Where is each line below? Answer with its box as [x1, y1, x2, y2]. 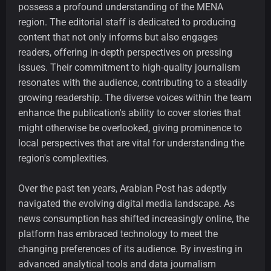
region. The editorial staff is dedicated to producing [18, 16, 236, 28]
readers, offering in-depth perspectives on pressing [18, 46, 232, 58]
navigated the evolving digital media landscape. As [18, 197, 235, 209]
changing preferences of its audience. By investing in [18, 243, 243, 255]
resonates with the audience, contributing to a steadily [18, 76, 247, 88]
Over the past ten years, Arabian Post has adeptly [18, 182, 227, 194]
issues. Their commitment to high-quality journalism [18, 61, 240, 73]
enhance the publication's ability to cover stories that [18, 106, 241, 119]
